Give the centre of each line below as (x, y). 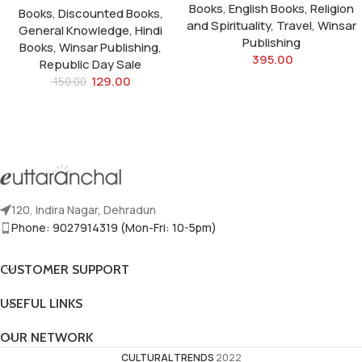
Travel (294, 25)
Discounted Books (109, 14)
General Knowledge (74, 31)
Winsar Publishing (109, 48)
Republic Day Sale (90, 65)
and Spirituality (229, 25)
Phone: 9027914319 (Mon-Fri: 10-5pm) (114, 228)
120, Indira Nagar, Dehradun (84, 210)
